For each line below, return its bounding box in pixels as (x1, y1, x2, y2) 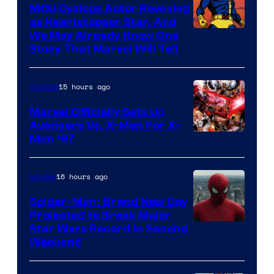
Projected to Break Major (29, 209, 171, 223)
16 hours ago (56, 171, 108, 182)
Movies (29, 172, 56, 182)
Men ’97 (29, 132, 75, 146)
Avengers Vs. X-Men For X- (29, 119, 180, 133)
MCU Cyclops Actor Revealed (29, 2, 190, 16)
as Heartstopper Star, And (29, 15, 177, 29)
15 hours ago (59, 81, 110, 92)
